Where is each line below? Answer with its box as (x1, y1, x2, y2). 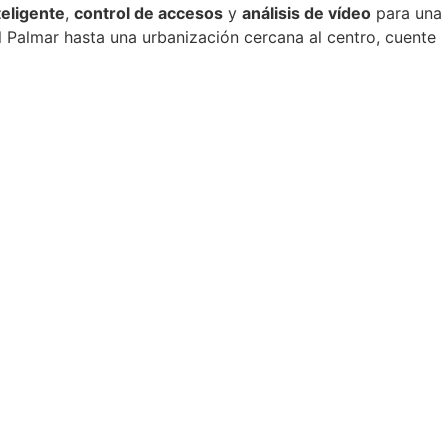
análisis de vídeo (242, 3, 371, 24)
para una (371, 3, 442, 24)
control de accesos (74, 3, 223, 24)
